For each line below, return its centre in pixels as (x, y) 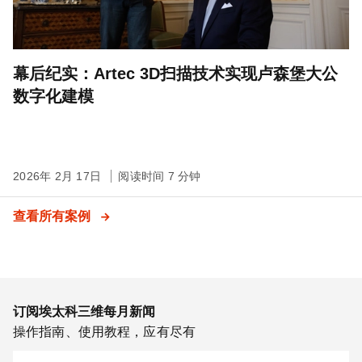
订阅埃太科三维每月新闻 (84, 312)
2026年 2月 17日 (59, 177)
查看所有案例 (53, 217)
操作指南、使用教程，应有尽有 (105, 332)
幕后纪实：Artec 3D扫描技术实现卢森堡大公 (175, 74)
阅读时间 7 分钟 (160, 177)
